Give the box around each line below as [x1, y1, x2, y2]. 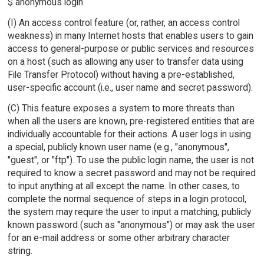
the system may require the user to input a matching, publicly [7, 206, 251, 218]
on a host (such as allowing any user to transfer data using [7, 56, 243, 68]
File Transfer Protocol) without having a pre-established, [7, 69, 235, 81]
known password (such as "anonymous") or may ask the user [7, 219, 255, 231]
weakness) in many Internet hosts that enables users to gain [7, 30, 253, 42]
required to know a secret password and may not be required [7, 167, 256, 179]
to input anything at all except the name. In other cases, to [7, 180, 240, 192]
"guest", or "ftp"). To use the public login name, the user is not [7, 154, 254, 166]
